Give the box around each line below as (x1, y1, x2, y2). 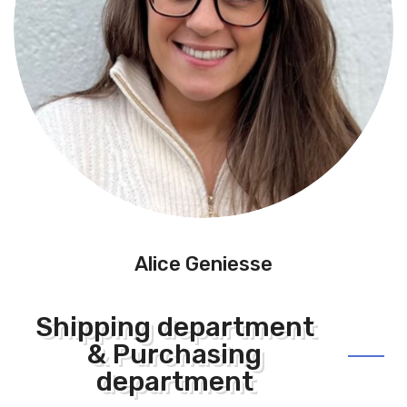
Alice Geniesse (134, 252, 273, 276)
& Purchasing (87, 338, 263, 371)
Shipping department (35, 311, 314, 343)
